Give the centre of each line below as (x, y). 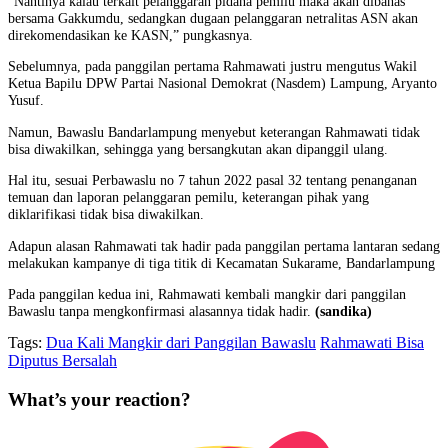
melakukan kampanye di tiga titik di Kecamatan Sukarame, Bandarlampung (221, 262)
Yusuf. (26, 100)
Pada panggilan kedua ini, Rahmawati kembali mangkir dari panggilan (207, 294)
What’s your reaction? (99, 400)
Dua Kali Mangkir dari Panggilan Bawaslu (181, 343)
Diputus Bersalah (62, 361)
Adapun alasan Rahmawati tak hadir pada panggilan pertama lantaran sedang (224, 245)
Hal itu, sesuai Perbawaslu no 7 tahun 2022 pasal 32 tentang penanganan (212, 180)
